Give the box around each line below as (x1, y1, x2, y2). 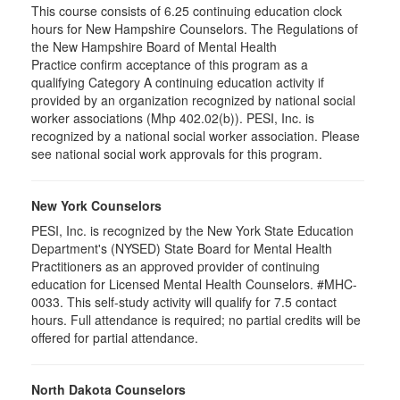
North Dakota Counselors (31, 380, 186, 398)
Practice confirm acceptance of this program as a (31, 55, 308, 73)
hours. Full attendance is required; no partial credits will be (31, 311, 361, 329)
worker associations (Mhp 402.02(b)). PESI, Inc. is (31, 109, 314, 127)
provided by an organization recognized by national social (31, 91, 355, 109)
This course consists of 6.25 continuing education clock (31, 2, 342, 20)
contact (296, 293, 337, 311)
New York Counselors (31, 196, 162, 214)
